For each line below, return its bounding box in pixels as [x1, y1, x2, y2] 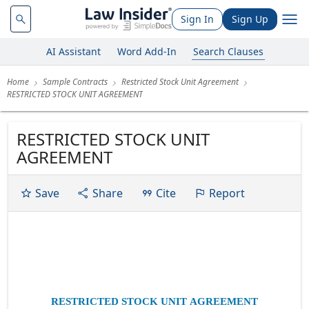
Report [209, 186, 245, 201]
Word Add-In [117, 44, 177, 58]
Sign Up [232, 12, 268, 26]
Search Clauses [192, 44, 263, 58]
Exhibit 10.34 [238, 257, 290, 267]
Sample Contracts [43, 76, 108, 88]
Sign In [181, 12, 214, 26]
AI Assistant [46, 44, 101, 58]
